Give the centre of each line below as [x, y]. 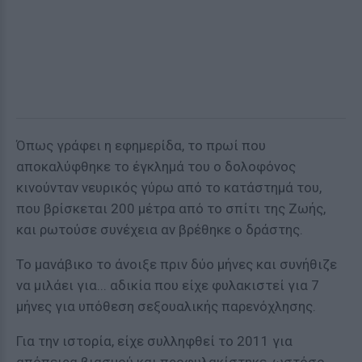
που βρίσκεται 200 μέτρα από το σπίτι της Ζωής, [171, 208]
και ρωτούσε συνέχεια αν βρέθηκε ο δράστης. [160, 229]
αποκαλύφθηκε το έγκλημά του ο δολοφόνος [156, 166]
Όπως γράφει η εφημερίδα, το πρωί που [141, 145]
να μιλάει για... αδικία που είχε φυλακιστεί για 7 [168, 285]
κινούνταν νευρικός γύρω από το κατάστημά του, [169, 187]
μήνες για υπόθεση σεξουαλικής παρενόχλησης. [166, 306]
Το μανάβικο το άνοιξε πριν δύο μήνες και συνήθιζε [177, 264]
